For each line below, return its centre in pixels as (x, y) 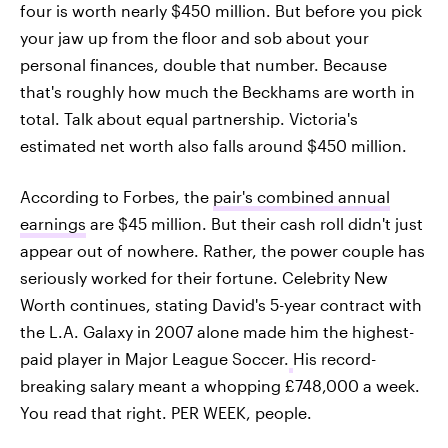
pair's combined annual (301, 196)
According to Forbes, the (116, 196)
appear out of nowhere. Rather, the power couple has (222, 250)
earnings (53, 223)
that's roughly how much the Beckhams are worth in (217, 91)
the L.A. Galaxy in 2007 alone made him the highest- (217, 331)
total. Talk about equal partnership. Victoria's (189, 118)
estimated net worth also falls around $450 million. (213, 145)
